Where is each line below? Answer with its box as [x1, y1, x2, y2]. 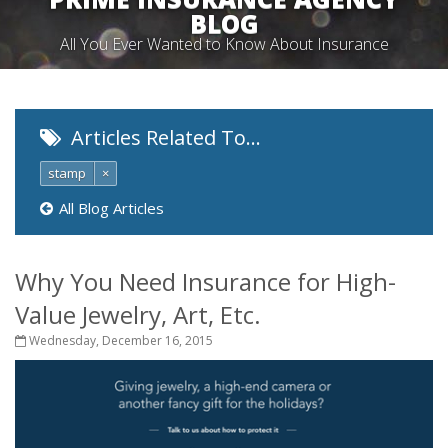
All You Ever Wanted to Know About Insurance [59, 33, 389, 55]
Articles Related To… [66, 124, 261, 151]
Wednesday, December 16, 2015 [26, 332, 213, 349]
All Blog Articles [59, 198, 164, 218]
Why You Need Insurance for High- [15, 265, 396, 298]
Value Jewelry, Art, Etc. [15, 298, 261, 331]
